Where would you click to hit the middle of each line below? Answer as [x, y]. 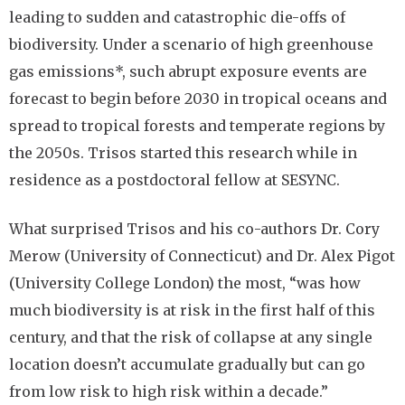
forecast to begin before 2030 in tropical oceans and [198, 99]
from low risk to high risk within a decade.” [169, 391]
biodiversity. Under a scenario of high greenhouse [191, 44]
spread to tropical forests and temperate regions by [197, 126]
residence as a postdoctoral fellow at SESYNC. [176, 180]
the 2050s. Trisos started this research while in [183, 153]
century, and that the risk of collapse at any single [191, 337]
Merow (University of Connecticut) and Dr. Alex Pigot [202, 256]
